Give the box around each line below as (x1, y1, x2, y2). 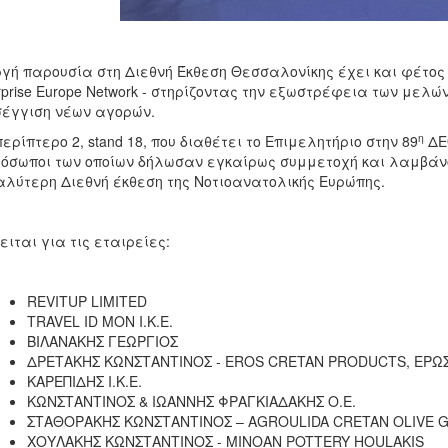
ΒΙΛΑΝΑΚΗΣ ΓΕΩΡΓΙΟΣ (26, 331, 178, 351)
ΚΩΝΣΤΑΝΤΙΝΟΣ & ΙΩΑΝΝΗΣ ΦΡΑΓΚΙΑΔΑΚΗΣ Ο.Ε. (26, 391, 356, 411)
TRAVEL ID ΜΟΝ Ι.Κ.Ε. (26, 311, 173, 331)
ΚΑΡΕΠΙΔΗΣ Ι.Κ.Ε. (26, 371, 142, 391)
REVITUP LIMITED (26, 291, 147, 311)
